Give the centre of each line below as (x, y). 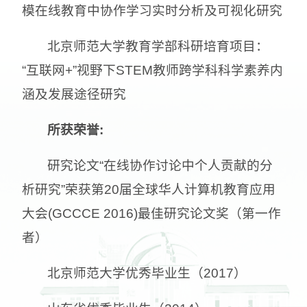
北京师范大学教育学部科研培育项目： (158, 46)
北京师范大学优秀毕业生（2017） (147, 273)
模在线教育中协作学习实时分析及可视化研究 (152, 10)
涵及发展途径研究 (74, 94)
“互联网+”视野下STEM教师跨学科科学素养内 (152, 70)
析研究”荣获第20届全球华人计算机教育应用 (149, 189)
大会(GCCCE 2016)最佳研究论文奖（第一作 (151, 213)
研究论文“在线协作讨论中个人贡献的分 (160, 165)
